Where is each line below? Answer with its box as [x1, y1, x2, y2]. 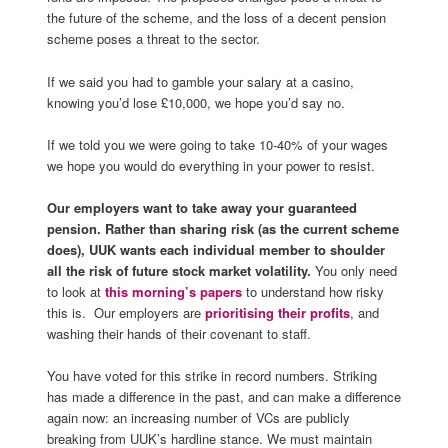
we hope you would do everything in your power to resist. [46, 155, 375, 175]
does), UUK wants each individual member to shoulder [46, 239, 385, 259]
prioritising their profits [204, 302, 350, 322]
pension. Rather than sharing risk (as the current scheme [46, 218, 399, 238]
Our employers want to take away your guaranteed [46, 197, 357, 217]
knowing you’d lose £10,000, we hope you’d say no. [46, 92, 345, 112]
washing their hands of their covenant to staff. [46, 323, 311, 343]
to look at [46, 281, 105, 301]
